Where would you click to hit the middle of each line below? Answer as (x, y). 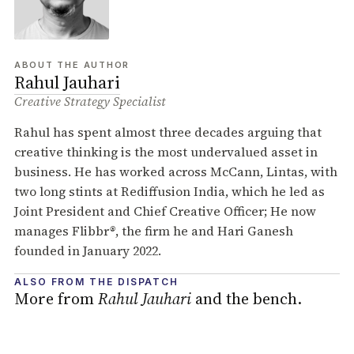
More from (56, 299)
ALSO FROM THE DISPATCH (96, 282)
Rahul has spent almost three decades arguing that (168, 132)
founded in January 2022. (87, 250)
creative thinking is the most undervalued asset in (166, 152)
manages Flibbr (61, 231)
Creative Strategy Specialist (90, 101)
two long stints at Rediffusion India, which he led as (169, 191)
